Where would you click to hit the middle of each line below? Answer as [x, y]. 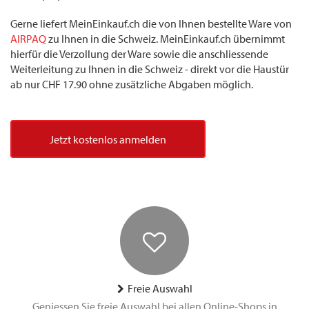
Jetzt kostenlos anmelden [108, 140]
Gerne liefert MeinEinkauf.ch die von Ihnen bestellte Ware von [151, 24]
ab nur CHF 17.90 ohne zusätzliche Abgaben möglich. [132, 84]
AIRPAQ [28, 39]
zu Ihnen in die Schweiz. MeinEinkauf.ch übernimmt [166, 39]
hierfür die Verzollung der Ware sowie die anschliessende [139, 54]
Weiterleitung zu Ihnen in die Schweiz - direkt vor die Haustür [150, 69]
